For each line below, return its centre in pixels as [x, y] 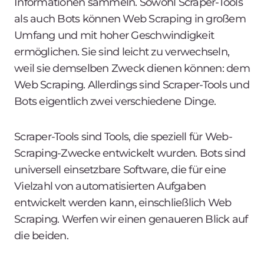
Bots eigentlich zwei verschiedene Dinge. [115, 101]
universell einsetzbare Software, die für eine [120, 169]
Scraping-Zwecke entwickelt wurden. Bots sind [130, 153]
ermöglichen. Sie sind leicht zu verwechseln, [122, 52]
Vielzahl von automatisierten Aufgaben [110, 186]
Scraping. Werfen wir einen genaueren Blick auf [131, 219]
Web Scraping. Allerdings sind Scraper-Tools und [132, 85]
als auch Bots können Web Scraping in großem [130, 19]
